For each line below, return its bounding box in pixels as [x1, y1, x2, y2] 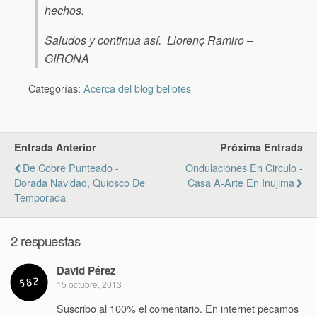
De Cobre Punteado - [23, 160, 119, 175]
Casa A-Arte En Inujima [188, 175, 294, 190]
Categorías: [28, 81, 83, 96]
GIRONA [45, 50, 89, 67]
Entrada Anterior [14, 140, 96, 154]
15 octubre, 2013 [57, 278, 122, 291]
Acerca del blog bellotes [83, 81, 191, 96]
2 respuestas [11, 231, 81, 250]
